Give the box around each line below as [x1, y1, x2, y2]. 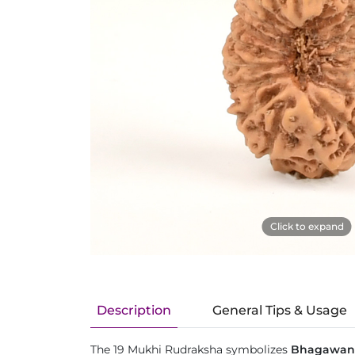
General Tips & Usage [212, 303, 347, 318]
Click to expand [269, 220, 344, 232]
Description [97, 303, 171, 318]
